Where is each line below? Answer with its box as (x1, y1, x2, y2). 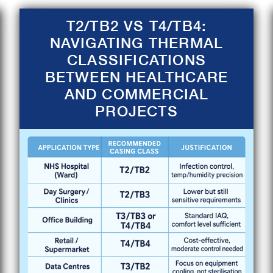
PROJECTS (95, 102, 178, 120)
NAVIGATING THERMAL (49, 34, 224, 52)
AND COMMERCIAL (64, 85, 209, 103)
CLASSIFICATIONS (67, 51, 206, 69)
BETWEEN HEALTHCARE (44, 68, 229, 86)
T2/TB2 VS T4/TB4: (66, 17, 207, 35)
